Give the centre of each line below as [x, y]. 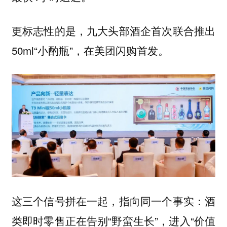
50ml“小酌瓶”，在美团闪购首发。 [90, 50]
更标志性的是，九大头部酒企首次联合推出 [113, 30]
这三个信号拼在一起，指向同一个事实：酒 [113, 200]
